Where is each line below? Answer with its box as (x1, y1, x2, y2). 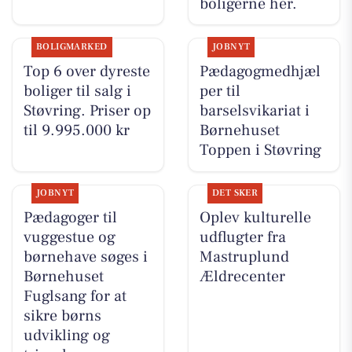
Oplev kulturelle (199, 207, 311, 229)
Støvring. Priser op (23, 101, 151, 122)
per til (199, 81, 240, 102)
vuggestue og (23, 227, 115, 248)
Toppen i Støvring (199, 140, 321, 161)
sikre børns (23, 306, 101, 327)
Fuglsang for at (23, 286, 126, 307)
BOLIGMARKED (35, 41, 108, 53)
